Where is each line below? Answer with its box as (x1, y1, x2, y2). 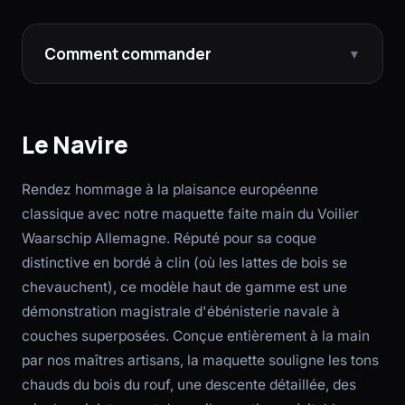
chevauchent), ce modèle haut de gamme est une (22, 278, 347, 296)
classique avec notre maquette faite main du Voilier (22, 205, 359, 222)
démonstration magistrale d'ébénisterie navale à (22, 303, 340, 320)
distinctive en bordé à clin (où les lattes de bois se (22, 254, 347, 271)
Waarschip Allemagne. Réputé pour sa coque (22, 230, 316, 247)
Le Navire (22, 128, 128, 161)
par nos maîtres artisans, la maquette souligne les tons (22, 352, 379, 369)
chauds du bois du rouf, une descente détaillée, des (22, 376, 356, 393)
